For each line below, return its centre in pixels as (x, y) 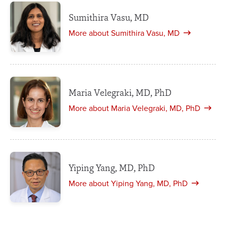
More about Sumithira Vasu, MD (124, 34)
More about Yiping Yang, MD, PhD (128, 184)
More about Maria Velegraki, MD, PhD (134, 109)
